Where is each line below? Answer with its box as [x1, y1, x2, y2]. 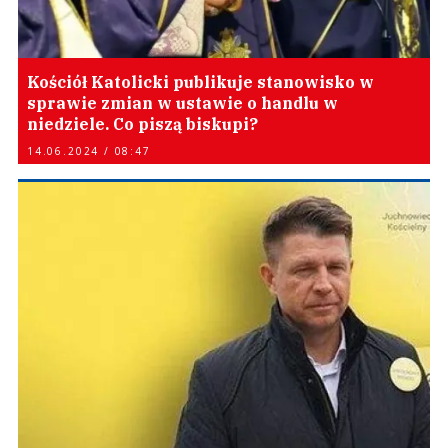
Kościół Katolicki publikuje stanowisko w [27, 72, 374, 92]
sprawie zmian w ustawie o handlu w [27, 93, 338, 113]
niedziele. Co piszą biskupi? [27, 114, 258, 134]
